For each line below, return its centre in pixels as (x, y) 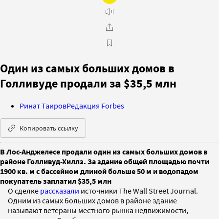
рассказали (60, 190)
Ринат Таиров (43, 105)
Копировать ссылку (49, 128)
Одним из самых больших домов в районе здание (92, 200)
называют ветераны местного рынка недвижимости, (98, 210)
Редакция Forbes (95, 105)
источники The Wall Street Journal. (139, 190)
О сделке (24, 190)
